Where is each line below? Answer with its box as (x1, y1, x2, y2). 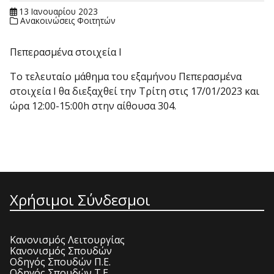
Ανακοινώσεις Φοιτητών (20, 15, 116, 27)
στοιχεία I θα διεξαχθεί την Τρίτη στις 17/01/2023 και (10, 84, 259, 98)
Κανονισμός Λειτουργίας (10, 232, 125, 246)
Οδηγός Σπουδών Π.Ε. (10, 254, 111, 268)
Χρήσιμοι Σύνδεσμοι (10, 190, 150, 210)
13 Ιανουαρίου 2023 (19, 6, 98, 18)
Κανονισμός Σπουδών (10, 243, 112, 257)
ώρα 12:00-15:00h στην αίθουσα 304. (10, 99, 176, 113)
